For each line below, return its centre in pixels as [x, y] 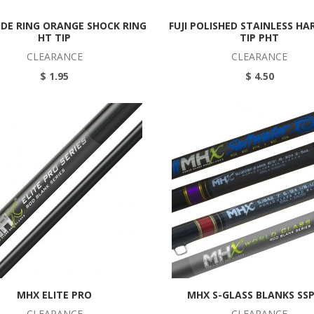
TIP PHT [260, 37]
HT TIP [55, 37]
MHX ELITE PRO [55, 295]
